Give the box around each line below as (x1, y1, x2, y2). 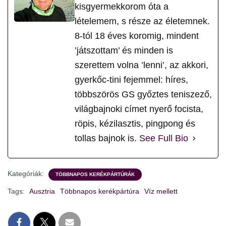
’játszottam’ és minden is (75, 45, 173, 56)
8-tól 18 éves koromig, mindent (75, 31, 199, 41)
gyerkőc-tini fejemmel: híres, (75, 75, 188, 85)
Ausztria (29, 187, 55, 196)
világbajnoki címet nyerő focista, (75, 104, 203, 115)
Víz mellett (144, 187, 178, 196)
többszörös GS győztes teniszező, (75, 89, 212, 100)
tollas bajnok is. (75, 133, 139, 144)
